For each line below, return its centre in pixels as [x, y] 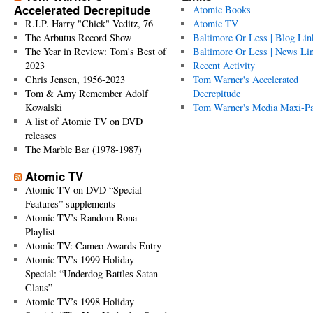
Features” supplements [70, 204]
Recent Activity [224, 65]
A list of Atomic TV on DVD [83, 121]
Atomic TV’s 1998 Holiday [79, 301]
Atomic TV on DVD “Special [83, 190]
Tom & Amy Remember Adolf [86, 93]
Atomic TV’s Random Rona [81, 218]
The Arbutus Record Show [78, 37]
